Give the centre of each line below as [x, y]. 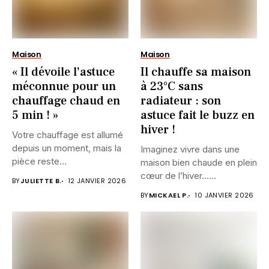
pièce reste [36, 162]
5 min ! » [35, 116]
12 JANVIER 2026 [97, 181]
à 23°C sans [172, 87]
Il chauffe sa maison [196, 72]
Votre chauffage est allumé [68, 135]
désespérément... [49, 175]
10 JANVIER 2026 [224, 195]
